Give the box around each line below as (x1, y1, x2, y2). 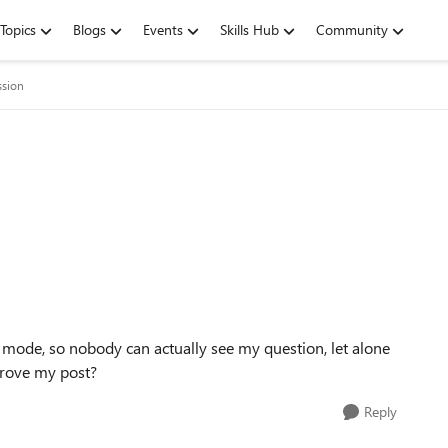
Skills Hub (220, 20, 279, 39)
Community (316, 20, 388, 39)
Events (143, 20, 183, 39)
